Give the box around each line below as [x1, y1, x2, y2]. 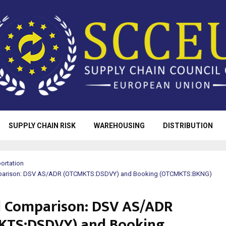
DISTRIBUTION [162, 122, 213, 130]
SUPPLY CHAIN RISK [8, 122, 76, 130]
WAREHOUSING [93, 122, 145, 130]
